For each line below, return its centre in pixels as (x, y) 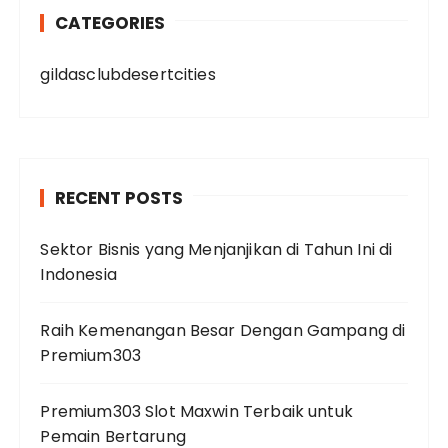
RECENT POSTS (119, 198)
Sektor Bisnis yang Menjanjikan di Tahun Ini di (216, 249)
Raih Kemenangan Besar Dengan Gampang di (223, 330)
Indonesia (78, 274)
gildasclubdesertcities (128, 74)
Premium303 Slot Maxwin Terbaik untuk (196, 411)
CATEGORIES (110, 23)
